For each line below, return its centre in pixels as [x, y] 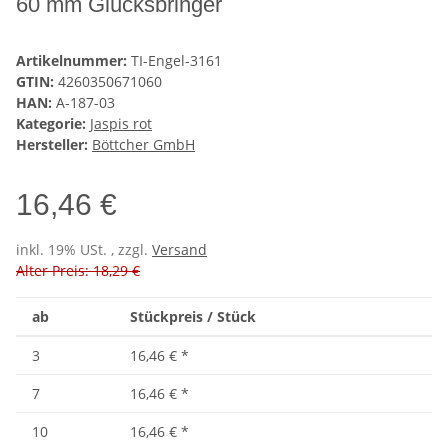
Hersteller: [52, 145]
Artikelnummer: [73, 61]
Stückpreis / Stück [193, 317]
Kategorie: [53, 124]
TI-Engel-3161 [176, 61]
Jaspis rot [121, 124]
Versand [179, 250]
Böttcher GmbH [143, 145]
